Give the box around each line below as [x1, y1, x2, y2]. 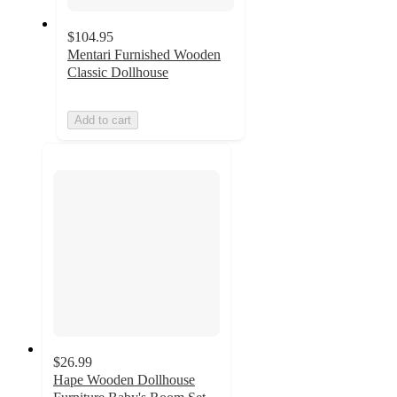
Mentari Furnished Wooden [67, 46, 221, 62]
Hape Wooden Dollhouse [53, 372, 195, 388]
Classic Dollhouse [67, 64, 168, 80]
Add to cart [74, 113, 131, 127]
